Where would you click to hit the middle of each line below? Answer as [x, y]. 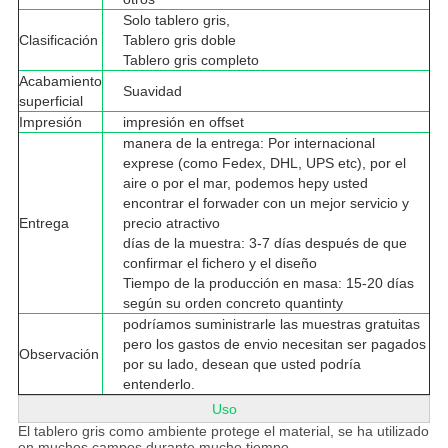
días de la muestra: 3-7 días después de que [264, 243]
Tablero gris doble [179, 40]
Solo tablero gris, [176, 20]
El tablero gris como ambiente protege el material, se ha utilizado [223, 431]
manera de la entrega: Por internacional [248, 143]
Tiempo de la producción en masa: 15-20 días [268, 283]
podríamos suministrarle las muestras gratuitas [271, 324]
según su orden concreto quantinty [232, 303]
